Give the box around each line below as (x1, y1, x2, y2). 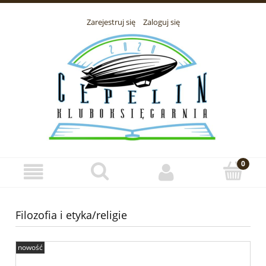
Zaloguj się (142, 17, 180, 28)
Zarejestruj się (86, 17, 135, 28)
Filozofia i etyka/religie (15, 208, 127, 223)
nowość (18, 242, 43, 253)
